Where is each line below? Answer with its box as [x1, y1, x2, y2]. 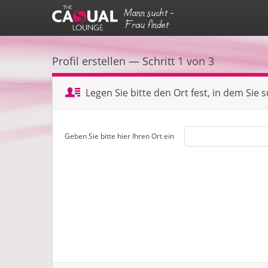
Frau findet [124, 19, 169, 29]
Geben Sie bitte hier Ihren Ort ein [65, 131, 174, 141]
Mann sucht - [124, 7, 173, 17]
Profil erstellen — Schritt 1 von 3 [52, 54, 214, 68]
